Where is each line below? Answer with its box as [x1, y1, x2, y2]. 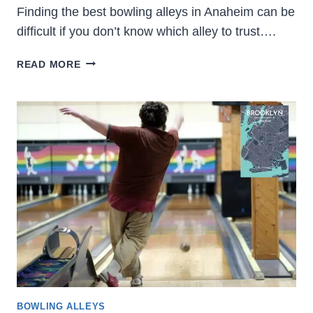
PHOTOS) [80, 199, 129, 211]
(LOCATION [80, 167, 139, 179]
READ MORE [17, 58, 81, 70]
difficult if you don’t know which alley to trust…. [17, 24, 276, 38]
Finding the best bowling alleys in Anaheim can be [17, 4, 295, 19]
